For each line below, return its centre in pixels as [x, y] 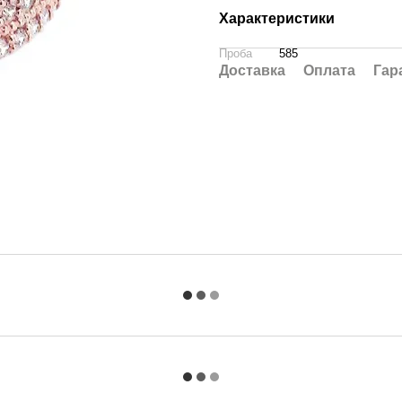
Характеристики [277, 18]
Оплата [329, 70]
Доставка [252, 70]
